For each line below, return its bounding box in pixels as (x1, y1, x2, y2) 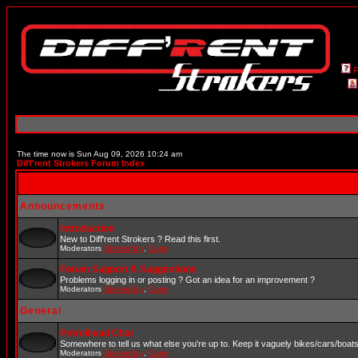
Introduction (60, 223, 114, 234)
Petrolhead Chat (60, 328, 133, 339)
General (20, 305, 62, 316)
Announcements (20, 201, 105, 212)
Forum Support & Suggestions (60, 264, 197, 275)
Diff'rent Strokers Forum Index (17, 158, 145, 168)
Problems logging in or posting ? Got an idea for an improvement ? (60, 275, 315, 284)
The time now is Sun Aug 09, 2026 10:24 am (17, 149, 182, 158)
